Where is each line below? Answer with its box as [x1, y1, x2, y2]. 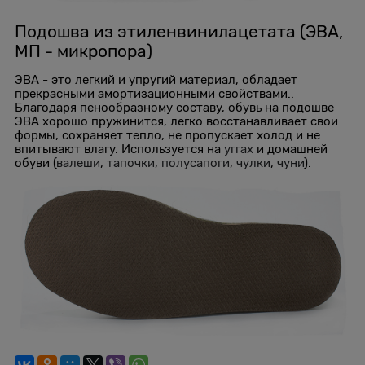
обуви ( [15, 156, 56, 170]
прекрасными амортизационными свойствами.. [15, 87, 294, 101]
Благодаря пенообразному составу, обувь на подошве [15, 101, 334, 115]
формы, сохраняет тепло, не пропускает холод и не [15, 129, 320, 143]
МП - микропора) [15, 42, 152, 62]
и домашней [253, 143, 328, 156]
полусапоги [161, 156, 230, 170]
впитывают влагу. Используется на [15, 143, 224, 156]
